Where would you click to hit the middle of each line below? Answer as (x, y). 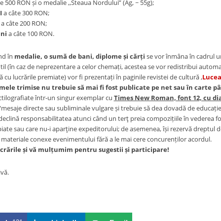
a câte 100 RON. (31, 34)
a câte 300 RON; (26, 13)
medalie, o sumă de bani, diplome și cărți (79, 56)
